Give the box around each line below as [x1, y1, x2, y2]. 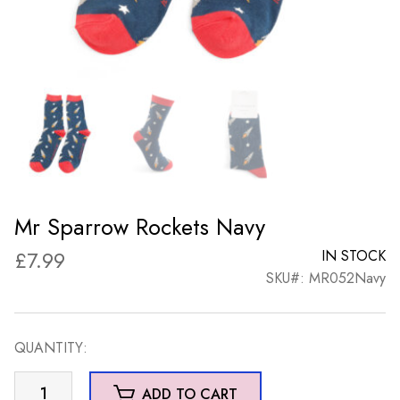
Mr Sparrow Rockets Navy [14, 210, 265, 243]
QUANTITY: [14, 337, 87, 358]
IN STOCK [321, 245, 386, 266]
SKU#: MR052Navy [266, 267, 386, 288]
